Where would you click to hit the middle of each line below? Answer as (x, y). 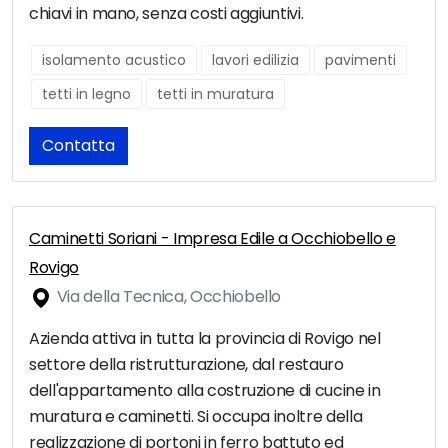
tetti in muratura (215, 94)
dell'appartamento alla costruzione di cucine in (205, 391)
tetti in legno (86, 94)
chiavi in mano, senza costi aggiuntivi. (166, 14)
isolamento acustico (114, 60)
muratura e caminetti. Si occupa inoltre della (196, 417)
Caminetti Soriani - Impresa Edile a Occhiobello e (212, 239)
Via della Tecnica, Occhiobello (167, 297)
